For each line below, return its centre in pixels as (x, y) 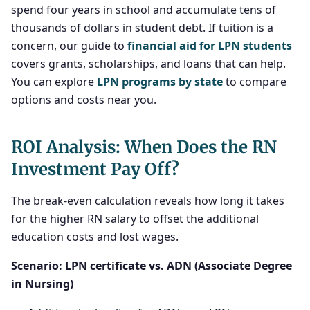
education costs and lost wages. (95, 237)
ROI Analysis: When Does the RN (144, 147)
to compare (255, 82)
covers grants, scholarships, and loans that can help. (148, 64)
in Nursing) (42, 284)
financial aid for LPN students (210, 46)
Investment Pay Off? (95, 169)
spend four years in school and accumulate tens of (144, 10)
